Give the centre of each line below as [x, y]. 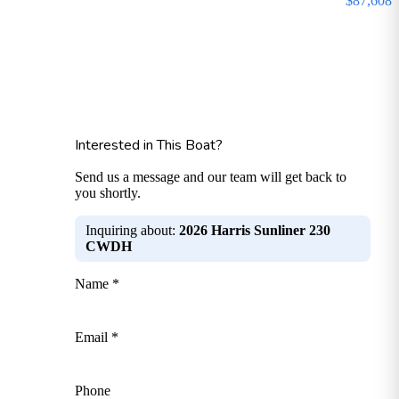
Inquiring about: [132, 230]
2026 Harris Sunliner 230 [255, 230]
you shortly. [108, 192]
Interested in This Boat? [149, 145]
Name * [97, 283]
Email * [97, 337]
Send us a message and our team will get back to [211, 176]
